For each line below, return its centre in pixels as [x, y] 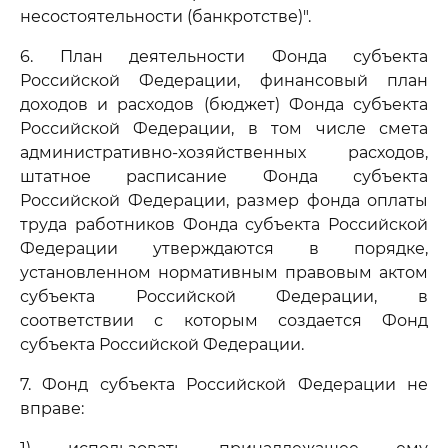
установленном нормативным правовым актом [224, 272]
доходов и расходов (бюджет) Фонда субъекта [224, 104]
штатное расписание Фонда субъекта [224, 176]
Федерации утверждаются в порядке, [224, 248]
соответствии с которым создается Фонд [224, 320]
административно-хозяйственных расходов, [224, 152]
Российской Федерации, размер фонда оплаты [224, 200]
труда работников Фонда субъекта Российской [224, 224]
